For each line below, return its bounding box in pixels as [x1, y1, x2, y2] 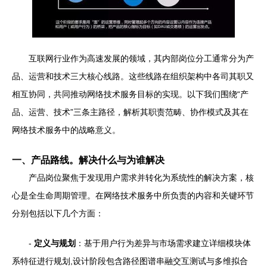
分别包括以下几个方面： [12, 209, 104, 218]
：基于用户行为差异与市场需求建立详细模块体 [76, 238, 251, 248]
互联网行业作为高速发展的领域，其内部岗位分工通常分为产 [29, 54, 254, 63]
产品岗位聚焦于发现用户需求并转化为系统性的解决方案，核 [29, 173, 254, 182]
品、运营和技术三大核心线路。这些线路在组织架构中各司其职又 [12, 72, 254, 81]
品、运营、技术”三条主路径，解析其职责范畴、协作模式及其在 [12, 107, 249, 117]
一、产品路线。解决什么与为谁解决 [12, 154, 164, 165]
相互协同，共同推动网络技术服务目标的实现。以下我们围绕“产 [12, 89, 249, 99]
